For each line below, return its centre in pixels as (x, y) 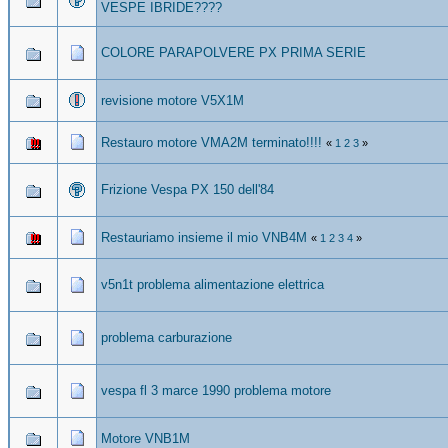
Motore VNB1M (145, 438)
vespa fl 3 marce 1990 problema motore (216, 390)
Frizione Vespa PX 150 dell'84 (187, 189)
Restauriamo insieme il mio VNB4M (204, 237)
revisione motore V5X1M (172, 100)
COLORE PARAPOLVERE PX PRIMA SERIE (233, 52)
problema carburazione (166, 337)
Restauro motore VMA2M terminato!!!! (211, 142)
